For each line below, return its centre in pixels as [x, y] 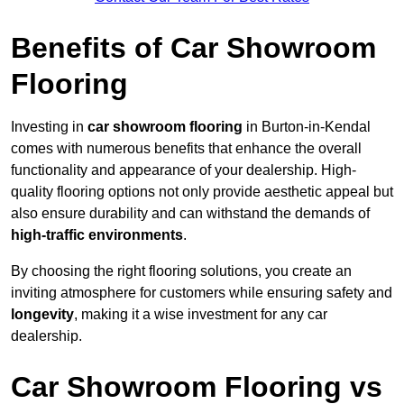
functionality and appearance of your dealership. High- [184, 170]
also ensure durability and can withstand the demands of [190, 214]
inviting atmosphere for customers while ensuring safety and [202, 293]
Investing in [49, 127]
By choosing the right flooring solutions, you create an [181, 271]
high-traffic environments [97, 235]
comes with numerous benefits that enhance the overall [186, 149]
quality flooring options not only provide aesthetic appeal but [202, 192]
